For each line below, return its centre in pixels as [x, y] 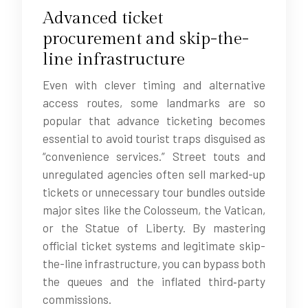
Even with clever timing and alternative [154, 85]
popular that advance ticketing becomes [154, 120]
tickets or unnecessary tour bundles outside [154, 192]
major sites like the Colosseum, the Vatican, [154, 210]
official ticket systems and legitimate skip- [154, 245]
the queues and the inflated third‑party [154, 281]
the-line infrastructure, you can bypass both [154, 263]
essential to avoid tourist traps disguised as [154, 138]
